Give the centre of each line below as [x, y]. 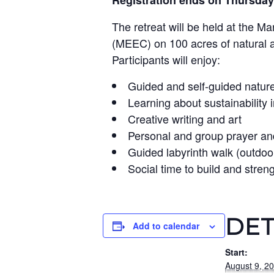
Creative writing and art [185, 119]
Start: [236, 252]
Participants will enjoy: [166, 59]
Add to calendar [166, 226]
